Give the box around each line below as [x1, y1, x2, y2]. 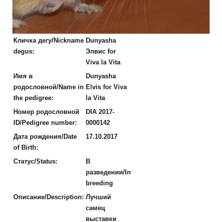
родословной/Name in [13, 83, 84, 91]
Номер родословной [13, 108, 79, 116]
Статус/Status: [13, 158, 57, 166]
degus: [13, 48, 34, 55]
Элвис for [86, 48, 116, 55]
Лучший [86, 193, 111, 201]
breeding [86, 179, 113, 187]
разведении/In [86, 168, 131, 176]
